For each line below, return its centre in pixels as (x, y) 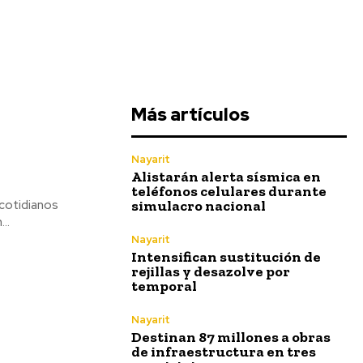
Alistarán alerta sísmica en (226, 177)
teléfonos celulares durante (229, 191)
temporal (164, 286)
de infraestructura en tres (224, 352)
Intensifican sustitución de (226, 257)
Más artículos (190, 115)
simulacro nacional (199, 206)
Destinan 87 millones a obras (231, 337)
